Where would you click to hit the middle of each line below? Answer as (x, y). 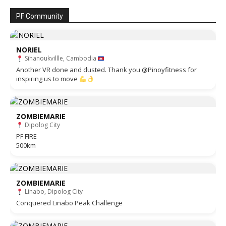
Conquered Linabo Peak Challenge (69, 203)
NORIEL (29, 50)
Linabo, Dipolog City (53, 192)
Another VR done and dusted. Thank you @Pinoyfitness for (106, 70)
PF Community (40, 16)
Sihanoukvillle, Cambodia (60, 59)
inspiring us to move (48, 79)
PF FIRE (26, 136)
